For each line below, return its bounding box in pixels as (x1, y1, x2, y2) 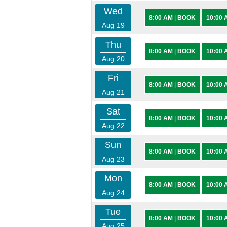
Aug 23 (101, 155, 125, 163)
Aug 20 (101, 55, 125, 63)
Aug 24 (101, 188, 125, 197)
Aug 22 (101, 122, 125, 130)
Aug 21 (101, 88, 125, 96)
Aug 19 (101, 21, 125, 29)
